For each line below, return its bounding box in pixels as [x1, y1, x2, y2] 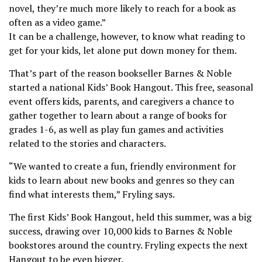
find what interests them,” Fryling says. [9, 187, 175, 201]
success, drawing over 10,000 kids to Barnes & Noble [9, 224, 232, 237]
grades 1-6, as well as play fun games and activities [9, 122, 223, 136]
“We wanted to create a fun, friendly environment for [9, 159, 236, 173]
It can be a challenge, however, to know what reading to [9, 29, 245, 43]
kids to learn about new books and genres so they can [9, 173, 235, 187]
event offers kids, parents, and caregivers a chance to [9, 94, 234, 108]
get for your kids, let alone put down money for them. [9, 43, 237, 57]
